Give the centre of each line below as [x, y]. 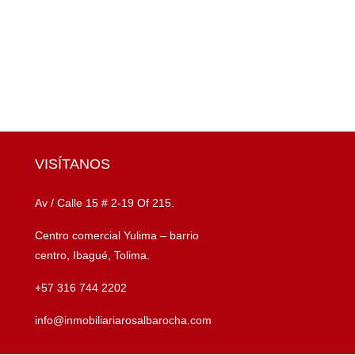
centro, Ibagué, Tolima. [92, 255]
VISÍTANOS [72, 164]
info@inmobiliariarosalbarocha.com [123, 320]
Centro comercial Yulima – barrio [116, 235]
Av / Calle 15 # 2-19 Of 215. [104, 203]
